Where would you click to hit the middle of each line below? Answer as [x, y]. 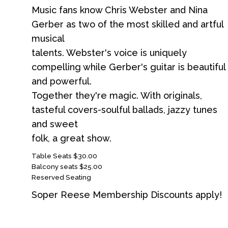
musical [48, 38]
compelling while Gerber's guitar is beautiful [129, 67]
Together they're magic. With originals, [117, 95]
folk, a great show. [72, 138]
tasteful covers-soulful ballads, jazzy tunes [124, 110]
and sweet [55, 124]
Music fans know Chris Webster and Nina [120, 10]
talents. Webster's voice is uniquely [109, 53]
